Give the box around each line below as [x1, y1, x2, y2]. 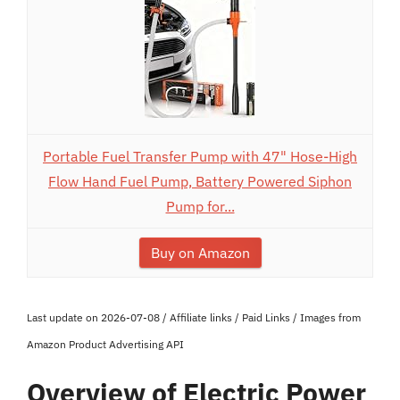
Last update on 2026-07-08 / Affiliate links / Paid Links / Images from [27, 311, 361, 324]
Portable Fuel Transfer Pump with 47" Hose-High [43, 147, 357, 165]
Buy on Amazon [150, 244, 250, 262]
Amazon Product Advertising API [27, 337, 184, 351]
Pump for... [165, 197, 235, 215]
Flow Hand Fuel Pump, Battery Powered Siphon [48, 172, 352, 190]
